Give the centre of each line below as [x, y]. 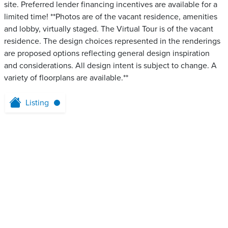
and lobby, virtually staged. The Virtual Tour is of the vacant [109, 29]
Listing [37, 103]
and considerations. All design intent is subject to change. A [110, 66]
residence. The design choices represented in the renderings [112, 41]
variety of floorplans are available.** [66, 78]
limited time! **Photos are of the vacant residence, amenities [111, 17]
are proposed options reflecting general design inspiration [107, 53]
